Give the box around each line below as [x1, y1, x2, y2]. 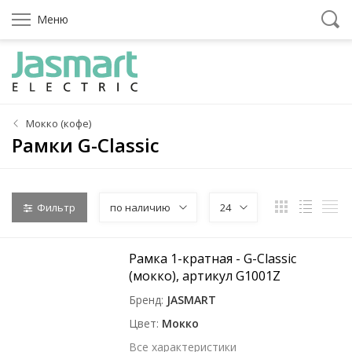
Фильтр [37, 200, 75, 215]
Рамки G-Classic [12, 132, 159, 159]
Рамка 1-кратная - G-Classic [129, 250, 297, 268]
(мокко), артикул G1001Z [129, 267, 281, 285]
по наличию [110, 200, 170, 215]
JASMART [167, 292, 217, 308]
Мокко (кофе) [26, 116, 91, 131]
